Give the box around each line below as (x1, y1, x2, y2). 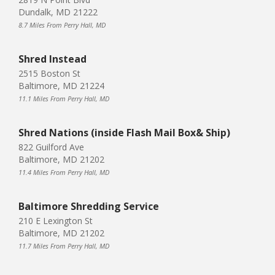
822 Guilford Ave (18, 141, 84, 153)
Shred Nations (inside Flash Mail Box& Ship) (18, 125, 230, 139)
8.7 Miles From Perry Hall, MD (18, 20, 106, 29)
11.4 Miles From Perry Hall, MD (18, 167, 109, 177)
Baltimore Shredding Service (18, 199, 159, 213)
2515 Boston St (18, 67, 80, 79)
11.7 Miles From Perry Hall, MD (18, 241, 109, 250)
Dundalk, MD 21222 (18, 6, 98, 18)
